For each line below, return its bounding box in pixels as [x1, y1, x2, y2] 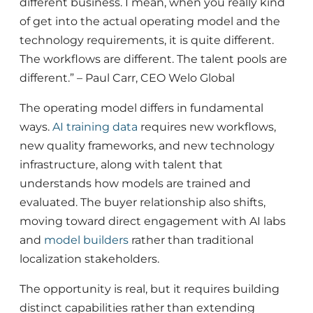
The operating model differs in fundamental [20, 101, 263, 115]
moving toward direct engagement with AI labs [20, 214, 286, 228]
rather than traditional [129, 233, 254, 247]
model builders [44, 233, 129, 247]
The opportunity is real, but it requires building [20, 282, 279, 296]
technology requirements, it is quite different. [20, 33, 274, 47]
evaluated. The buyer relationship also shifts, [20, 196, 265, 210]
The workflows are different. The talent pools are [20, 52, 287, 66]
